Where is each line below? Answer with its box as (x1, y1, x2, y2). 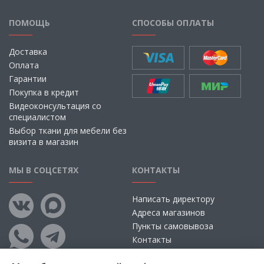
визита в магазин (9, 136, 78, 147)
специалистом (9, 111, 66, 123)
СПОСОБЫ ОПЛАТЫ (132, 17, 214, 28)
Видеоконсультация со (9, 100, 101, 111)
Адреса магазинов (132, 207, 205, 218)
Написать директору (132, 193, 214, 204)
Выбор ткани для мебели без (9, 125, 127, 136)
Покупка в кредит (9, 87, 79, 98)
